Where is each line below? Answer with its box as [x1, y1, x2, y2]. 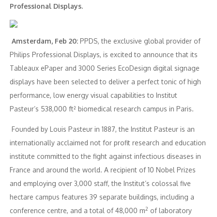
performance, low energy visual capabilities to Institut [10, 91, 177, 99]
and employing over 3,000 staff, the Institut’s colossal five [10, 179, 191, 187]
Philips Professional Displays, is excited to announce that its [10, 50, 198, 59]
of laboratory [148, 206, 192, 215]
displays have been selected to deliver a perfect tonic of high [10, 77, 201, 86]
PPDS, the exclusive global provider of [78, 37, 201, 45]
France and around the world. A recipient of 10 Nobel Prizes [10, 166, 196, 174]
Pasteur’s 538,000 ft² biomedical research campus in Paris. [10, 105, 194, 113]
